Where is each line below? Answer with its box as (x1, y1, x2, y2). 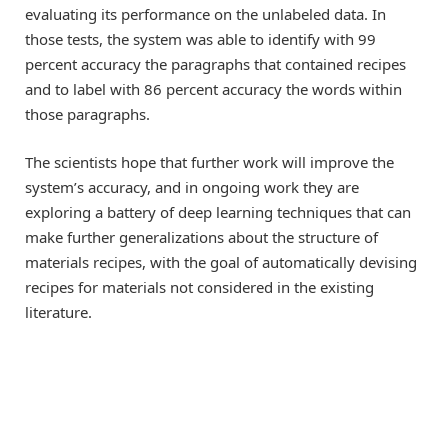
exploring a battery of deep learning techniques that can (25, 201, 411, 222)
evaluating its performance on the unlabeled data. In (25, 3, 386, 24)
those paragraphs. (25, 103, 150, 124)
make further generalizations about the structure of (25, 226, 378, 247)
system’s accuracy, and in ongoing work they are (25, 176, 359, 197)
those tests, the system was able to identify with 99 (25, 28, 376, 49)
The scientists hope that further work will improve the (25, 151, 394, 172)
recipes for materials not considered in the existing (25, 276, 374, 297)
